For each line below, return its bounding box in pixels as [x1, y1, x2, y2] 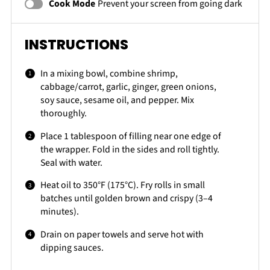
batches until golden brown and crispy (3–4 [40, 192, 213, 206]
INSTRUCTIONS [25, 35, 129, 55]
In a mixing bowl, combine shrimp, [40, 66, 178, 80]
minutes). [40, 205, 80, 219]
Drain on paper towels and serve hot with [40, 228, 204, 242]
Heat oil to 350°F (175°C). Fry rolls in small [40, 178, 206, 192]
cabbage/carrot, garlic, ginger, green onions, [40, 80, 217, 93]
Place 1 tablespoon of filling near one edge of [40, 129, 222, 143]
